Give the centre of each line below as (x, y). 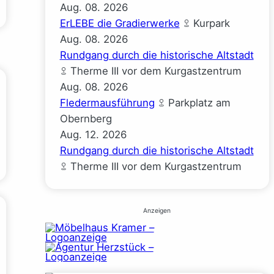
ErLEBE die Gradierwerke (120, 24)
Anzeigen (157, 211)
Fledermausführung (107, 103)
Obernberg (86, 119)
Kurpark (210, 24)
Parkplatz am (198, 103)
